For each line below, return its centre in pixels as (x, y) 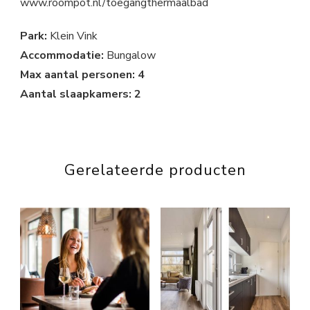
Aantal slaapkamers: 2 (81, 94)
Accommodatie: (63, 56)
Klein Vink (74, 36)
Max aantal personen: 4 (82, 75)
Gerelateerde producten (155, 171)
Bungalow (131, 56)
